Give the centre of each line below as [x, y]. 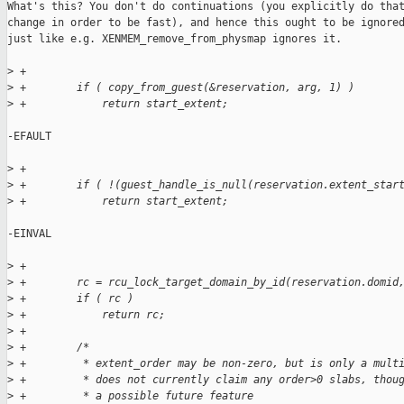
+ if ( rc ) [73, 299]
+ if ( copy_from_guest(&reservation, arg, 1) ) [184, 88]
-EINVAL [29, 234]
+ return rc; [89, 315]
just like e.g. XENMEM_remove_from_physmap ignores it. [174, 39]
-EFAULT [29, 137]
